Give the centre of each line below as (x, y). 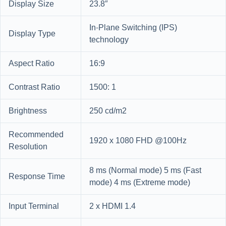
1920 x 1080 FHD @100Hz (138, 141)
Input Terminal (34, 207)
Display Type (32, 34)
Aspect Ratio (32, 64)
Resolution (28, 147)
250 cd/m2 (108, 111)
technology (109, 40)
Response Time (37, 177)
